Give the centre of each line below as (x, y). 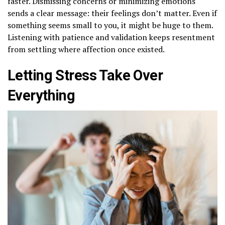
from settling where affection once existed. (86, 49)
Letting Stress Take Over (85, 75)
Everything (41, 95)
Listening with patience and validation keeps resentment (111, 37)
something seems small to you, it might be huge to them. (110, 25)
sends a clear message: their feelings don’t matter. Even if (112, 13)
